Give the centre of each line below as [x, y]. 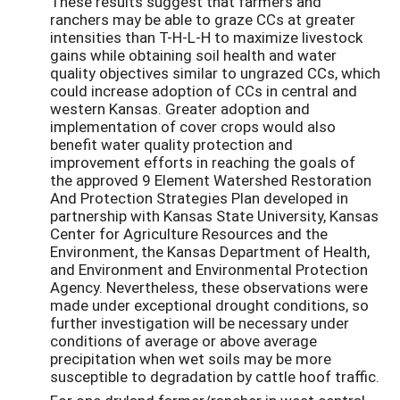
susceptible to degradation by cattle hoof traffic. [215, 377]
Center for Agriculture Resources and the [189, 234]
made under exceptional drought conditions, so [209, 305]
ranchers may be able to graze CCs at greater [203, 20]
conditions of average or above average [183, 341]
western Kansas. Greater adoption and [180, 109]
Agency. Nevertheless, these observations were [209, 287]
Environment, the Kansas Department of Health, [210, 252]
